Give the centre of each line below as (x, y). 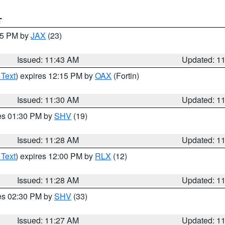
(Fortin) (125, 76)
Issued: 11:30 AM (48, 100)
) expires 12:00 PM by (55, 156)
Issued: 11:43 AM (48, 60)
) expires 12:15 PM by (55, 76)
